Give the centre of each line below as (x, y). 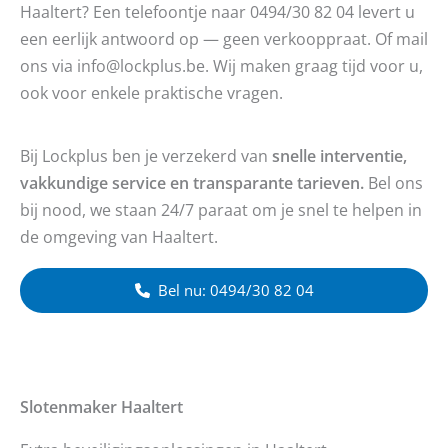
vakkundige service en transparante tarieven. (192, 182)
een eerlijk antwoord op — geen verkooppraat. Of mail (224, 39)
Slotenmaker (68, 406)
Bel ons (393, 182)
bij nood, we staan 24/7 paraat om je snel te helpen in (221, 209)
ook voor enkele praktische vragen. (151, 93)
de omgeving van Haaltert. (119, 236)
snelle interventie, (339, 155)
